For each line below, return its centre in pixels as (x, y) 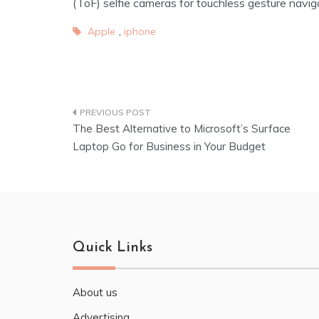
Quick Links (113, 248)
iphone (140, 32)
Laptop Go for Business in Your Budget (169, 147)
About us (95, 293)
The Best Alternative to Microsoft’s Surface (182, 129)
